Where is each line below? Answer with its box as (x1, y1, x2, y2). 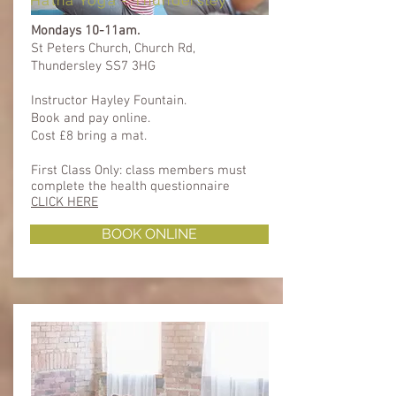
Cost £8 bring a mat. (31, 127, 147, 144)
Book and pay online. (31, 110, 150, 126)
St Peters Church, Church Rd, (31, 40, 195, 57)
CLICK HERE (31, 194, 98, 210)
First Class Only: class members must (31, 162, 247, 179)
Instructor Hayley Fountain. (31, 92, 187, 109)
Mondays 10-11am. (31, 22, 143, 39)
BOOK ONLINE (102, 225, 197, 242)
